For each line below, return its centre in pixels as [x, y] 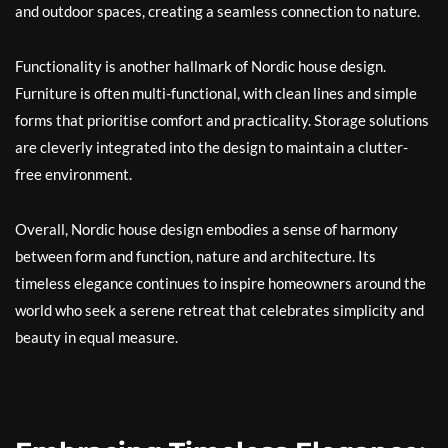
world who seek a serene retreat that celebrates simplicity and [219, 310]
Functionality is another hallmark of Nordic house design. [200, 66]
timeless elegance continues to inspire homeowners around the [220, 283]
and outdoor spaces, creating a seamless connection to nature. [217, 11]
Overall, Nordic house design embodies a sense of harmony [206, 229]
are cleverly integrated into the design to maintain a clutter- [211, 147]
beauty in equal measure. [96, 337]
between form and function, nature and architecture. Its [195, 256]
